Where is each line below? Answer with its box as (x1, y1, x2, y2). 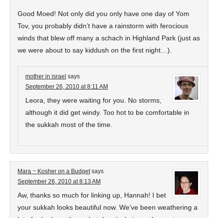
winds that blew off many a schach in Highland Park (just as (18, 34, 200, 42)
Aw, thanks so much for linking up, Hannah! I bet (18, 191, 166, 199)
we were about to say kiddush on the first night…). (18, 46, 172, 54)
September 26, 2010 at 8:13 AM (18, 178, 101, 185)
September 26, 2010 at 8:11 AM (25, 83, 108, 90)
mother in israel (25, 73, 66, 80)
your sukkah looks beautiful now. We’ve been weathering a (18, 203, 198, 211)
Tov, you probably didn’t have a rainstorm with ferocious (18, 22, 188, 30)
